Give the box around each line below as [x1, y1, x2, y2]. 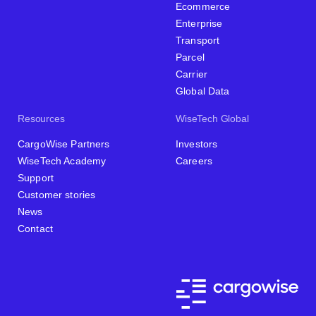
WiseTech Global [176, 112, 249, 124]
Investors [176, 138, 218, 150]
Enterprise [176, 17, 223, 29]
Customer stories [18, 188, 96, 200]
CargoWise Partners [18, 138, 110, 150]
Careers [176, 154, 212, 166]
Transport [176, 34, 220, 46]
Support [18, 171, 54, 183]
